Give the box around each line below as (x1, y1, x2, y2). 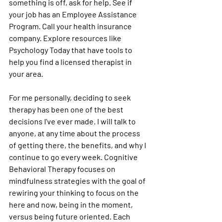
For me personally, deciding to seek (9, 93, 132, 102)
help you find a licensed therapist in (9, 57, 133, 66)
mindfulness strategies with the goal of (9, 176, 147, 185)
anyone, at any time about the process (9, 128, 142, 138)
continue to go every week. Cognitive (9, 152, 139, 162)
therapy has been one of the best (9, 105, 125, 114)
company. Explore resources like (9, 33, 123, 43)
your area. (9, 69, 45, 78)
